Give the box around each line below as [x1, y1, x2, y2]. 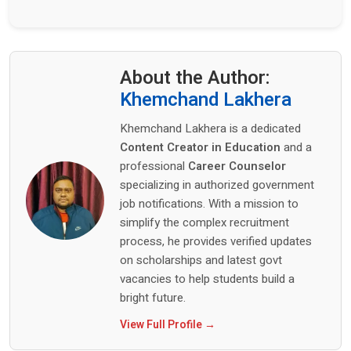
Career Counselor [188, 157, 286, 175]
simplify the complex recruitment [120, 214, 289, 232]
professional [120, 157, 188, 175]
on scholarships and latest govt [120, 251, 282, 270]
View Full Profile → [120, 317, 215, 334]
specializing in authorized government [120, 176, 314, 194]
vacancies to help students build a [120, 270, 295, 288]
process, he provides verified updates [120, 233, 312, 251]
